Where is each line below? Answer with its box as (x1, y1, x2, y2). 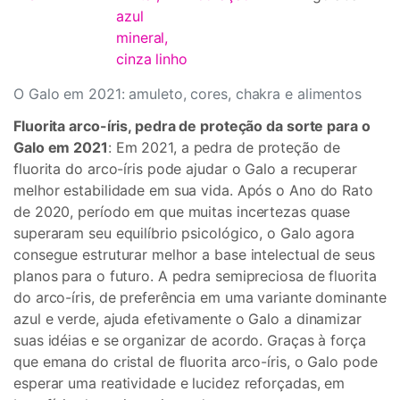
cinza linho (116, 50, 187, 68)
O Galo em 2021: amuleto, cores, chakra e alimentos (13, 85, 362, 103)
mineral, (116, 29, 169, 46)
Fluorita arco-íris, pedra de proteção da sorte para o (13, 117, 371, 135)
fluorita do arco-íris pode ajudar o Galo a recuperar (13, 160, 357, 178)
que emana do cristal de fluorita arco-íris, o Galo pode (13, 353, 378, 371)
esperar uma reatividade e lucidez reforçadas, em (13, 374, 346, 392)
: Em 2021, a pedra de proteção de (107, 138, 340, 156)
